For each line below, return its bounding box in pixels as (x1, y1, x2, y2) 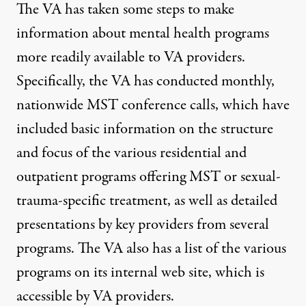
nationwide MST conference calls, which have (16, 94, 290, 116)
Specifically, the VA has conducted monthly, (16, 70, 275, 92)
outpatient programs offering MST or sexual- (16, 165, 281, 188)
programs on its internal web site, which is (16, 261, 264, 283)
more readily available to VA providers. (16, 46, 245, 68)
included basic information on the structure (16, 117, 273, 140)
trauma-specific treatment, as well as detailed (16, 189, 277, 212)
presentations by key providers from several (16, 213, 269, 236)
